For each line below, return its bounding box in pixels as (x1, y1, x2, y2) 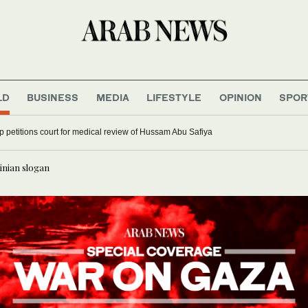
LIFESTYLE (146, 91, 202, 103)
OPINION (219, 91, 262, 103)
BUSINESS (27, 91, 79, 103)
